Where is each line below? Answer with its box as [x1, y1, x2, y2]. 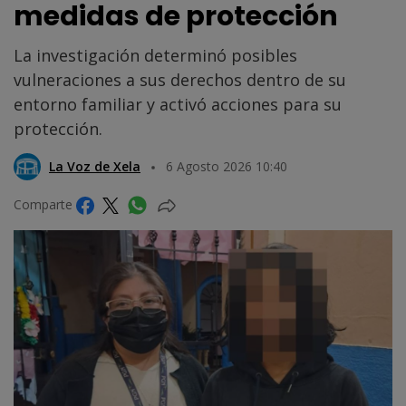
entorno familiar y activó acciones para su [14, 92, 342, 115]
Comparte [14, 195, 76, 213]
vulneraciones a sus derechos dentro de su [14, 68, 346, 91]
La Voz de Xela [49, 157, 140, 175]
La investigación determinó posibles [14, 43, 297, 66]
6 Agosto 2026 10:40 [166, 157, 287, 175]
